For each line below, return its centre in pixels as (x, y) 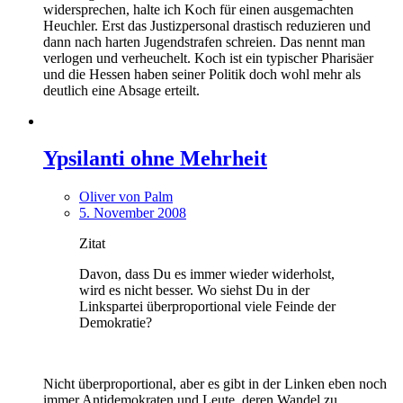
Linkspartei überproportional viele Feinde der (207, 307)
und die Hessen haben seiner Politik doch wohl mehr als (202, 74)
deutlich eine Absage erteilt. (121, 90)
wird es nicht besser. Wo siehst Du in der (194, 291)
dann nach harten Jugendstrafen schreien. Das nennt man (204, 41)
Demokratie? (116, 323)
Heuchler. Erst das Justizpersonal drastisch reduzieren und (207, 25)
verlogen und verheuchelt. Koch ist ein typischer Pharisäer (208, 58)
